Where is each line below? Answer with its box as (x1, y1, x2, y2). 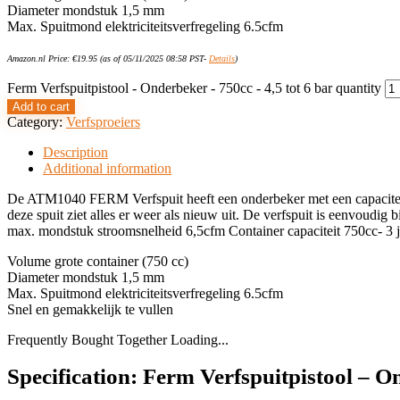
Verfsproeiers (66, 114, 140, 129)
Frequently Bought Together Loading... (7, 332, 229, 347)
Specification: (7, 364, 143, 388)
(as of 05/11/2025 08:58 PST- (97, 54, 209, 63)
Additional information (43, 161, 171, 176)
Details (209, 54, 235, 63)
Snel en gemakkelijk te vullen (7, 302, 173, 317)
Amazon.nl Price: (7, 54, 72, 63)
